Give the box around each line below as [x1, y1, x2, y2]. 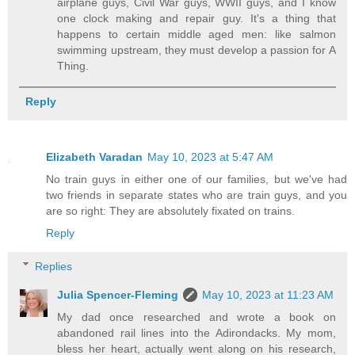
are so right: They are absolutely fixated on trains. [46, 204, 295, 217]
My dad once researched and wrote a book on [57, 310, 336, 323]
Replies [35, 259, 73, 273]
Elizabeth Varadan [46, 150, 143, 163]
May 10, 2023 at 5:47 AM [147, 150, 273, 163]
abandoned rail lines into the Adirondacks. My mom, [57, 326, 336, 339]
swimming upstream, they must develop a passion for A [57, 43, 336, 56]
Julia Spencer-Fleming [57, 288, 179, 301]
